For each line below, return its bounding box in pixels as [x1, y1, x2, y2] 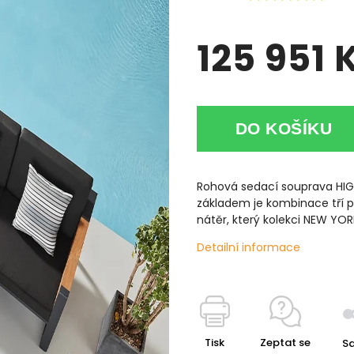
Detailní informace [197, 239, 300, 255]
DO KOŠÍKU [235, 119, 333, 137]
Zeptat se [260, 335, 311, 350]
